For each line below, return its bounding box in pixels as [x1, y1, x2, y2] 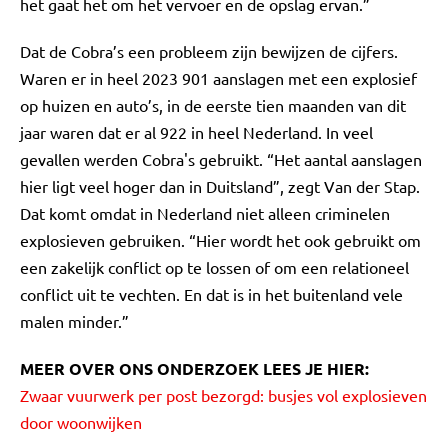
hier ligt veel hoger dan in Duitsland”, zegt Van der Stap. [20, 176, 420, 196]
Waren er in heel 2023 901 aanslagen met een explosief [20, 68, 417, 88]
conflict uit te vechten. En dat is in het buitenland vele [20, 284, 403, 304]
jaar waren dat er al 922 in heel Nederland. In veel [20, 122, 373, 142]
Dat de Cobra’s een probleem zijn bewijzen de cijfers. [20, 41, 398, 61]
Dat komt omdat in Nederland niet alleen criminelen [20, 203, 390, 223]
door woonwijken [20, 412, 142, 432]
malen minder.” [20, 311, 129, 331]
